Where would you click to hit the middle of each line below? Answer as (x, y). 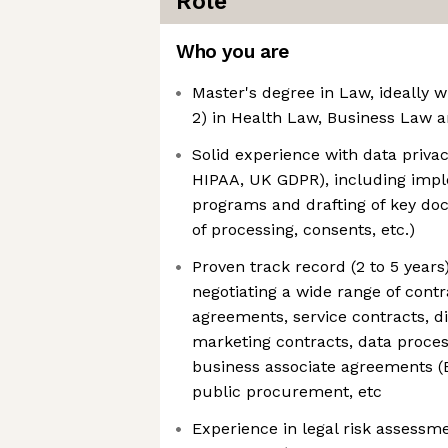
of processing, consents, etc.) (303, 229)
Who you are (232, 51)
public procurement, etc (287, 391)
